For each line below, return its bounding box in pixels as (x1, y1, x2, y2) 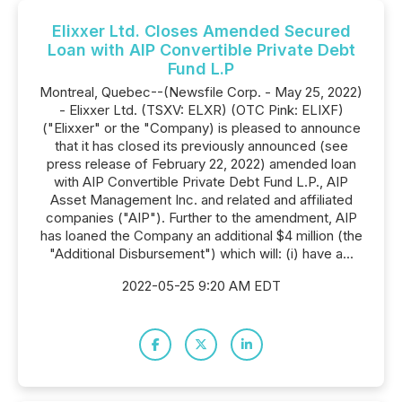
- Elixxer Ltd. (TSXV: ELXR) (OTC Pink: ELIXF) (58, 101, 344, 118)
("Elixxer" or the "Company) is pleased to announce (41, 119, 361, 136)
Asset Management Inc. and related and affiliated (49, 191, 353, 208)
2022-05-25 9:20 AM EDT (121, 277, 281, 294)
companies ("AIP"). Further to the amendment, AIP (45, 209, 357, 226)
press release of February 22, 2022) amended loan (46, 155, 356, 172)
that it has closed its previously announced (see (54, 137, 348, 154)
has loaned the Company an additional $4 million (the (39, 227, 363, 244)
